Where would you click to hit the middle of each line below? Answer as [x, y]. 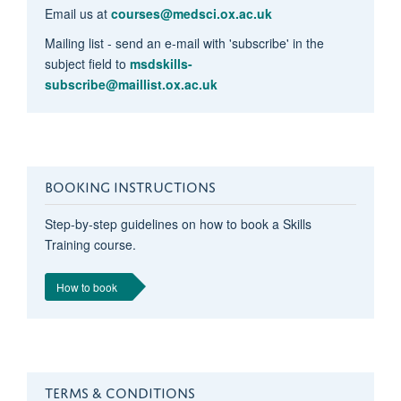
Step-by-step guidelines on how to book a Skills [178, 223]
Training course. [90, 244]
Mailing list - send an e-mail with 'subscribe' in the [184, 43]
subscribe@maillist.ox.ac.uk [131, 84]
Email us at [77, 13]
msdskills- [161, 63]
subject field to [87, 63]
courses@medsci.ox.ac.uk [191, 13]
